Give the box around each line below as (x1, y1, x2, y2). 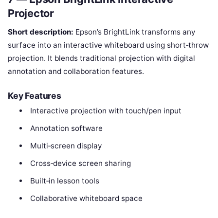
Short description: (8, 27, 73, 37)
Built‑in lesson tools (30, 176, 99, 186)
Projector (8, 6, 54, 19)
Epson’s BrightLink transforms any (73, 27, 195, 37)
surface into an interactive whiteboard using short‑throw (8, 40, 209, 50)
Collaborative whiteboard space (30, 194, 143, 203)
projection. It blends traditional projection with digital (8, 54, 195, 63)
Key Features (8, 91, 61, 101)
